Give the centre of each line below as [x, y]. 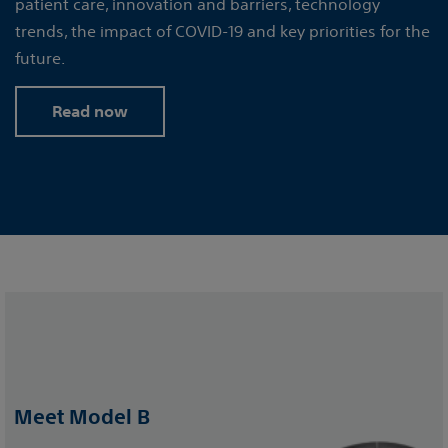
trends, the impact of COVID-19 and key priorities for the [222, 31]
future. [40, 58]
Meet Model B [82, 418]
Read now [90, 111]
